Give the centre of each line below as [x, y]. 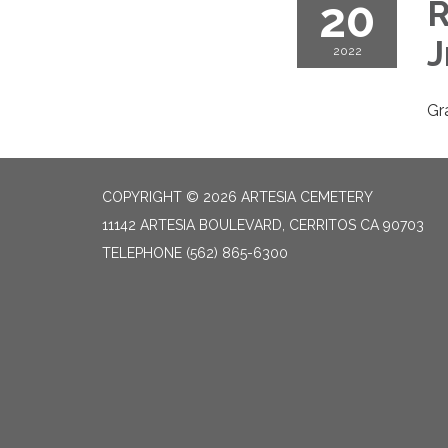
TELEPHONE [142, 253]
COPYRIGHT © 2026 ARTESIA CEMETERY [237, 197]
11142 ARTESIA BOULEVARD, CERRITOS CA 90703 [263, 225]
